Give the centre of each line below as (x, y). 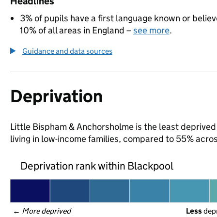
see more (151, 30)
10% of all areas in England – (76, 30)
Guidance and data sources (67, 51)
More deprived (46, 211)
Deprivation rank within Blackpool (97, 166)
